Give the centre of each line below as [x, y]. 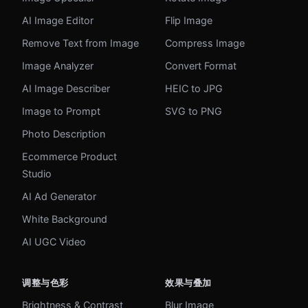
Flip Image [189, 21]
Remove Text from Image [80, 43]
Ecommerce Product [69, 157]
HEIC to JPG [194, 89]
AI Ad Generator [59, 197]
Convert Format [201, 66]
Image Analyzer [58, 66]
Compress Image [205, 43]
